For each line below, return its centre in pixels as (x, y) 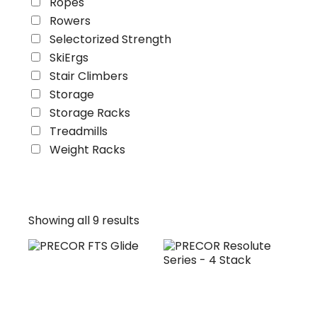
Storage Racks (90, 113)
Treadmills (79, 131)
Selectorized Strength (110, 39)
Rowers (70, 21)
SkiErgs (69, 58)
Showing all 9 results (84, 220)
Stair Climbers (89, 76)
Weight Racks (87, 150)
